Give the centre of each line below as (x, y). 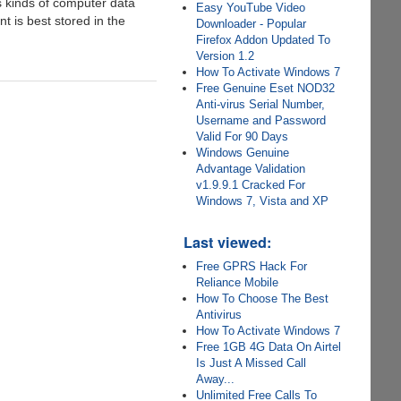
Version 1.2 (226, 56)
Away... (216, 379)
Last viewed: (228, 242)
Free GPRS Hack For (252, 266)
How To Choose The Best (263, 299)
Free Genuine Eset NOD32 (266, 88)
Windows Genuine (243, 153)
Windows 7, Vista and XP (263, 201)
